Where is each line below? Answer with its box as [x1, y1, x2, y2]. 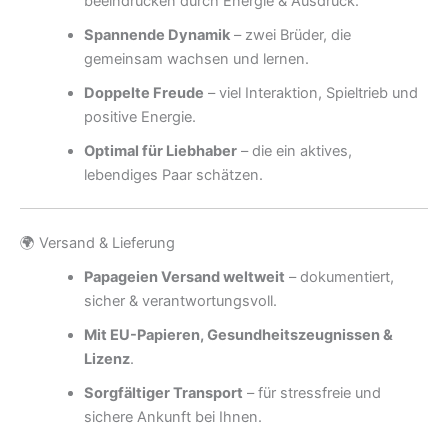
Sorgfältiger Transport [83, 384, 243, 403]
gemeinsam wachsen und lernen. [83, 49, 309, 68]
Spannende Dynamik [83, 25, 230, 44]
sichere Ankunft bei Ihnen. [83, 408, 262, 427]
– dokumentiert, [284, 268, 394, 287]
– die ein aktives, [236, 141, 352, 160]
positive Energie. [83, 107, 196, 126]
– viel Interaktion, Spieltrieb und [203, 83, 418, 102]
